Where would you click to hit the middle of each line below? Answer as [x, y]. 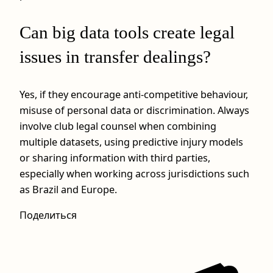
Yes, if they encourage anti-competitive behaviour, [134, 94]
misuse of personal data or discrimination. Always [134, 110]
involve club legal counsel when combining [118, 126]
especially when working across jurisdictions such [134, 173]
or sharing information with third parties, [115, 158]
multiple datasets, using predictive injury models [131, 142]
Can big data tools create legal [127, 32]
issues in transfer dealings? [115, 56]
